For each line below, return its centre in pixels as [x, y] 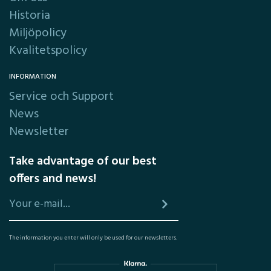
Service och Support [61, 97]
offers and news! [53, 179]
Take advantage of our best [83, 162]
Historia [30, 16]
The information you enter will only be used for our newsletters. [93, 238]
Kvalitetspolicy [48, 51]
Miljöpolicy [38, 33]
